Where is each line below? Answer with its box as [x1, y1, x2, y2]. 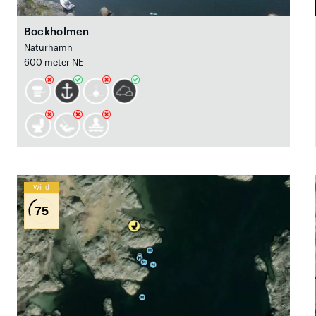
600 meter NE [23, 59, 84, 68]
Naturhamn [23, 44, 73, 53]
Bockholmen [23, 27, 90, 38]
